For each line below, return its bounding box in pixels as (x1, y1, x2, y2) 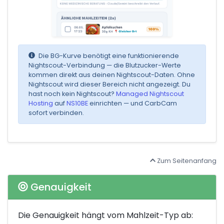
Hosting (28, 98, 53, 107)
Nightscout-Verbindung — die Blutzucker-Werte (28, 60, 181, 69)
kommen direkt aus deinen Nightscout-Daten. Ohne (28, 70, 195, 79)
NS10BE (66, 98, 88, 107)
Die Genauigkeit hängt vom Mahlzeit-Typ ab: (18, 209, 193, 221)
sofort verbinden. (28, 108, 84, 117)
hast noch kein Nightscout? (28, 89, 116, 98)
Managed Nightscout (116, 89, 184, 98)
